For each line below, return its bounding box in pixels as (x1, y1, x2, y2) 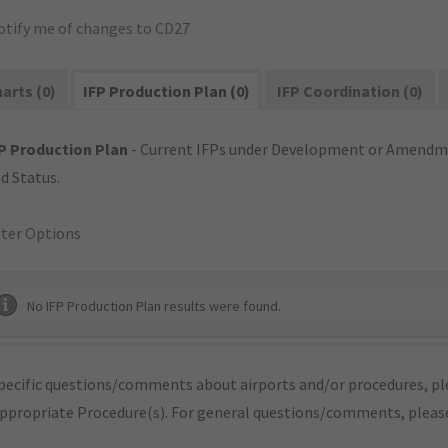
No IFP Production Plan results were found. (27, 297, 281, 315)
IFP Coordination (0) (277, 81, 424, 101)
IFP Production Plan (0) (83, 81, 251, 101)
